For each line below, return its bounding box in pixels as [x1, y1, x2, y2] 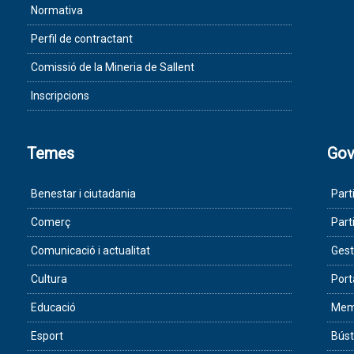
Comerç [31, 216, 70, 229]
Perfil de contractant [31, 32, 133, 46]
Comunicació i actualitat [31, 244, 150, 258]
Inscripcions [31, 89, 89, 103]
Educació [31, 301, 76, 314]
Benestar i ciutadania [31, 187, 136, 201]
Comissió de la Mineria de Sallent [31, 61, 194, 74]
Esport [31, 330, 63, 343]
